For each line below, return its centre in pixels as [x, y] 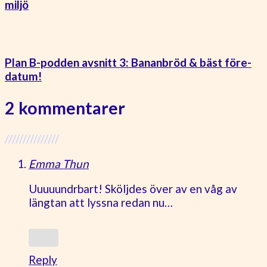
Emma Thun [59, 164]
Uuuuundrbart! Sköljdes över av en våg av [133, 189]
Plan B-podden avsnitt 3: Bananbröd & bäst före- [128, 62]
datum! [23, 76]
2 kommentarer [65, 108]
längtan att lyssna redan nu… [101, 203]
